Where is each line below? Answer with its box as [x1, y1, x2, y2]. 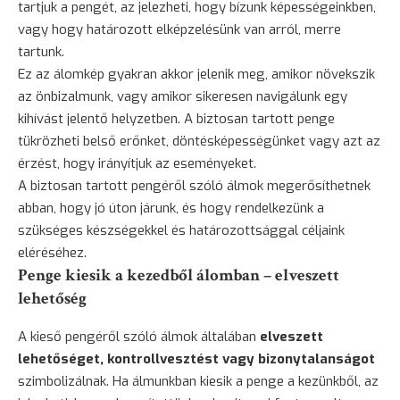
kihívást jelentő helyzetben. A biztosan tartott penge [18, 109, 335, 128]
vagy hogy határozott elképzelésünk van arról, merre [18, 20, 341, 38]
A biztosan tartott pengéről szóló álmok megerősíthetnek [18, 176, 371, 195]
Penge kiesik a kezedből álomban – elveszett [18, 263, 339, 287]
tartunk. [18, 42, 64, 61]
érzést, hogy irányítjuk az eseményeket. [18, 154, 256, 172]
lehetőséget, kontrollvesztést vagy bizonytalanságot [18, 350, 375, 369]
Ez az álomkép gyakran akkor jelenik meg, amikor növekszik [18, 64, 375, 83]
